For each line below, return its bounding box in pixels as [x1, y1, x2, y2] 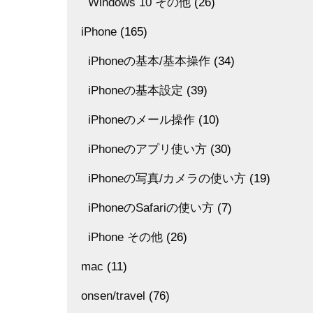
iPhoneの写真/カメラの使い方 [88, 172, 246, 185]
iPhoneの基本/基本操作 [88, 54, 210, 68]
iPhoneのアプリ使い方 [88, 143, 207, 156]
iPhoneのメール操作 [88, 113, 195, 126]
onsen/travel [81, 289, 145, 303]
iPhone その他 [88, 231, 163, 244]
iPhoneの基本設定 [88, 84, 183, 97]
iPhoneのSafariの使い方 [88, 201, 214, 214]
